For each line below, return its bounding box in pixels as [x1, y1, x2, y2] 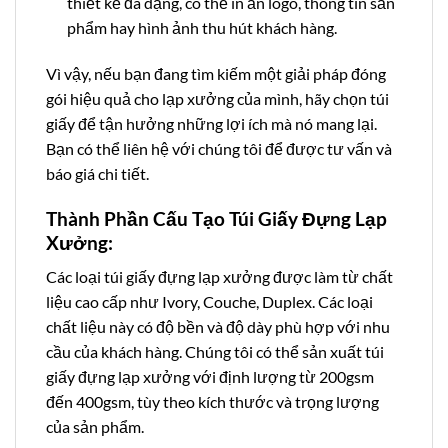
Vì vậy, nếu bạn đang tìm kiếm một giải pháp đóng [46, 63, 386, 83]
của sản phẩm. [46, 417, 144, 437]
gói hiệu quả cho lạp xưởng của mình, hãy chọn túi [46, 88, 389, 108]
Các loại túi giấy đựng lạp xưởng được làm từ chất [46, 267, 393, 287]
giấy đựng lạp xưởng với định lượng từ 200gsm [46, 367, 374, 387]
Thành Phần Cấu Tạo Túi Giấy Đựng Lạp [46, 206, 387, 230]
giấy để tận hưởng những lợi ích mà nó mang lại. [46, 113, 377, 133]
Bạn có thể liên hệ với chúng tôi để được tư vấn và [46, 138, 392, 158]
